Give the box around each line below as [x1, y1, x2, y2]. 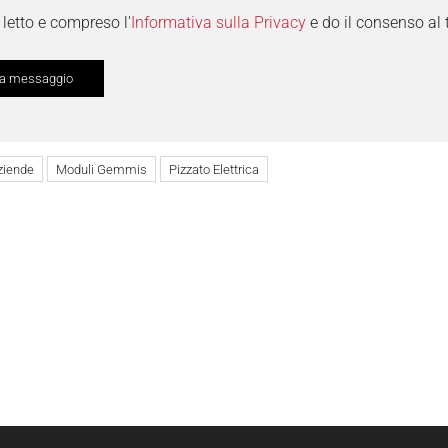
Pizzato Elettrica [169, 162, 259, 178]
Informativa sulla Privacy [131, 13, 306, 33]
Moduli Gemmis [56, 162, 147, 178]
